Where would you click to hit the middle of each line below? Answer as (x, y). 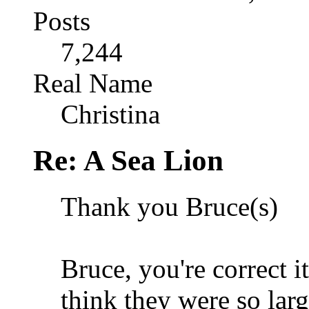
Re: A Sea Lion (128, 160)
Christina (110, 114)
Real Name (93, 83)
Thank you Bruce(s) (173, 206)
